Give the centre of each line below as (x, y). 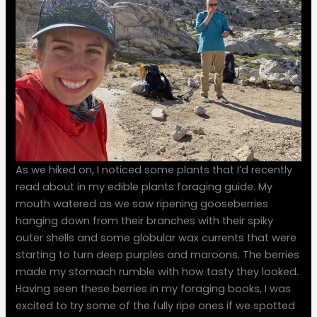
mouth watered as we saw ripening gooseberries (142, 203)
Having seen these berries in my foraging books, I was (154, 288)
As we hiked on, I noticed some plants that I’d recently (154, 169)
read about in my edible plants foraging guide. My (144, 186)
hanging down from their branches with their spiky (145, 220)
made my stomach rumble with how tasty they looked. (157, 271)
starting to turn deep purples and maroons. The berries (158, 254)
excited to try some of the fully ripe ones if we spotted (156, 305)
